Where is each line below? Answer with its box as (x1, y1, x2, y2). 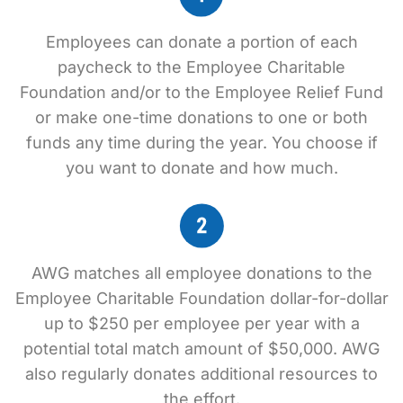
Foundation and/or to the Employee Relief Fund (20, 83, 383, 102)
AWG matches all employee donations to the (31, 264, 372, 282)
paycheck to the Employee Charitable (58, 58, 345, 76)
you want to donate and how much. (65, 158, 338, 177)
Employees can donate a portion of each (45, 32, 358, 51)
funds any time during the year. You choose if (25, 133, 378, 152)
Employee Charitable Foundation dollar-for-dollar (14, 289, 389, 308)
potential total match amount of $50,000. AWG (23, 339, 380, 358)
